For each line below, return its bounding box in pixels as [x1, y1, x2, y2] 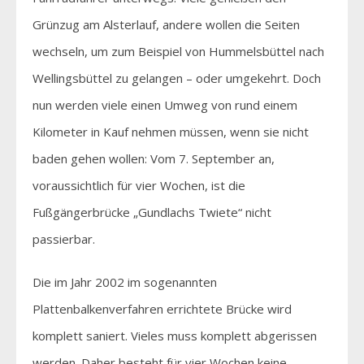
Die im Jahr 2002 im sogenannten [32, 273, 217, 290]
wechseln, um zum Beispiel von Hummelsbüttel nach [32, 42, 324, 59]
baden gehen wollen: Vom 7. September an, [32, 149, 275, 167]
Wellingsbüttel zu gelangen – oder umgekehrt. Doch [32, 69, 321, 86]
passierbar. [32, 230, 95, 247]
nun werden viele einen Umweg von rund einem [32, 96, 297, 113]
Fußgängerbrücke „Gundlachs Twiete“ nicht [32, 203, 271, 220]
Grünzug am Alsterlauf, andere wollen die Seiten [32, 15, 300, 32]
